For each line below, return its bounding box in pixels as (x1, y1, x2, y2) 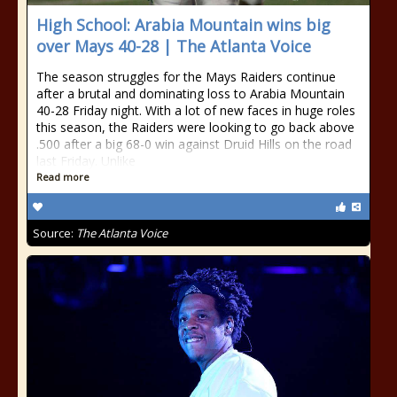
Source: (33, 225, 76, 241)
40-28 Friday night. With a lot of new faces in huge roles (36, 102, 355, 119)
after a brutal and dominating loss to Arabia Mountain (36, 85, 345, 102)
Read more (36, 170, 90, 183)
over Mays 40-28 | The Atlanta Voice (36, 35, 311, 57)
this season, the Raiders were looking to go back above (36, 119, 354, 136)
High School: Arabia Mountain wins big (36, 14, 331, 35)
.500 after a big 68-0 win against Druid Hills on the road (36, 136, 352, 152)
